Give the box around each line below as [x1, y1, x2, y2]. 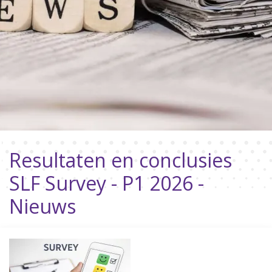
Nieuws [9, 193, 76, 219]
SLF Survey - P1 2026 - [9, 170, 204, 196]
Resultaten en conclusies [9, 147, 232, 173]
